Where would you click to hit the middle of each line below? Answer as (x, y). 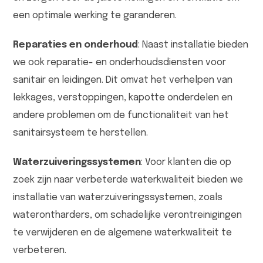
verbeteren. (40, 251)
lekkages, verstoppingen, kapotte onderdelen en (123, 98)
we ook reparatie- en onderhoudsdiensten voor (119, 63)
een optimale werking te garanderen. (95, 16)
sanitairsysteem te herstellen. (80, 133)
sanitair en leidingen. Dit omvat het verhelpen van (123, 80)
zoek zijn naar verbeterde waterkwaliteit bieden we (128, 180)
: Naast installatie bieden (193, 45)
